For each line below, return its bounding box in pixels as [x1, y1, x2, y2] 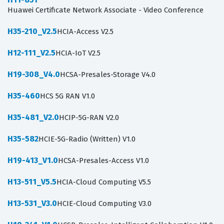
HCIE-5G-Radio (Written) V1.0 [38, 134, 135, 144]
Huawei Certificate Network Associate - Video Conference [7, 5, 203, 15]
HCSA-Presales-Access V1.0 [58, 156, 149, 165]
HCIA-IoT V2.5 [55, 48, 100, 58]
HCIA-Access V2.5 [57, 27, 113, 36]
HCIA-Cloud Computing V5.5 [56, 177, 151, 187]
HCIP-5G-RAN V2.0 [59, 113, 119, 122]
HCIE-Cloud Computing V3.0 [57, 199, 151, 208]
